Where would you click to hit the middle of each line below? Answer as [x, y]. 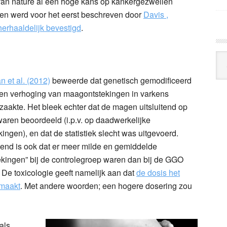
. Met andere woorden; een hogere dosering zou [106, 185]
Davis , [156, 14]
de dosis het [158, 172]
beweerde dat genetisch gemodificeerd [121, 80]
